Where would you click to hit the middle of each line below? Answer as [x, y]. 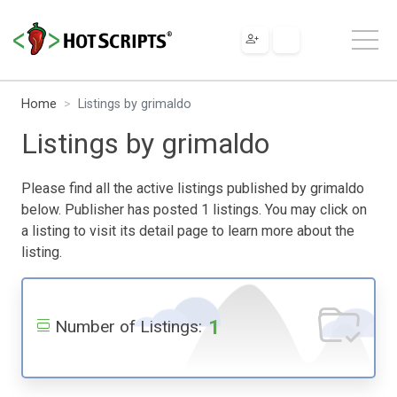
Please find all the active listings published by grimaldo [193, 188]
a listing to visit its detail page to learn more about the [188, 230]
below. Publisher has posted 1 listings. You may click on [194, 209]
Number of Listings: [128, 326]
